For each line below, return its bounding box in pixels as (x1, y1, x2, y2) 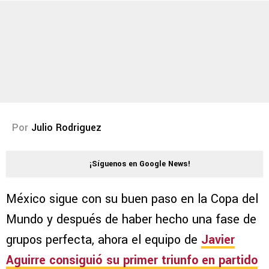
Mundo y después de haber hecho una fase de (6, 211, 256, 229)
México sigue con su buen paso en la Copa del (6, 190, 258, 208)
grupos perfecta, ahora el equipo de (6, 231, 201, 249)
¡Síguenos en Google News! (89, 159, 190, 170)
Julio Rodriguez (31, 121, 101, 135)
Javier (201, 231, 235, 249)
